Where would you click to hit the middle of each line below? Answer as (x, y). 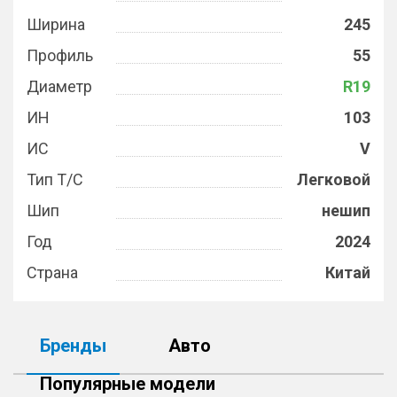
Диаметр (59, 86)
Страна (52, 272)
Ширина (56, 24)
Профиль (60, 55)
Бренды (73, 346)
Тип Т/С (55, 179)
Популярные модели (128, 384)
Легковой (334, 179)
